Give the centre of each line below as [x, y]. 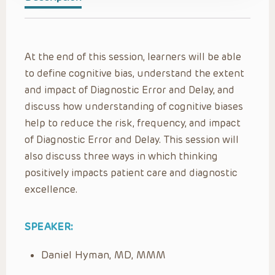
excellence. [51, 189]
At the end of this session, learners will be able [133, 56]
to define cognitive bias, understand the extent [134, 73]
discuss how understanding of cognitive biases [134, 106]
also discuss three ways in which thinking [121, 156]
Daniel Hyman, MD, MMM [103, 254]
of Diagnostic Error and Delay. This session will [132, 139]
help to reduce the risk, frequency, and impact [133, 123]
